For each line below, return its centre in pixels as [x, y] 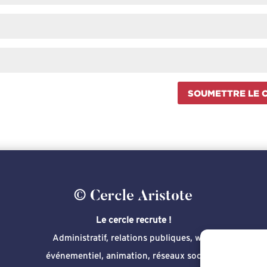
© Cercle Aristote [133, 197]
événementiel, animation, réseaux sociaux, [133, 256]
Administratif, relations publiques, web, [133, 238]
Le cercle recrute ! [133, 220]
